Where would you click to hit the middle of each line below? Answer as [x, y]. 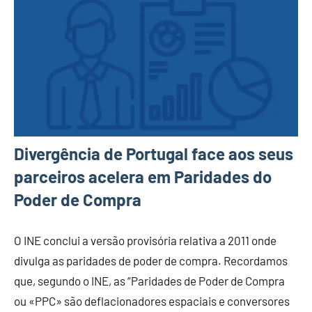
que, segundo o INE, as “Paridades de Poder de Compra [149, 280]
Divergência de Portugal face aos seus [154, 153]
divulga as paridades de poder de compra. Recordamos [151, 260]
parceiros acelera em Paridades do [143, 176]
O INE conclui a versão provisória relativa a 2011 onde [145, 240]
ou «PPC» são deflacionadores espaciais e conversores [152, 301]
